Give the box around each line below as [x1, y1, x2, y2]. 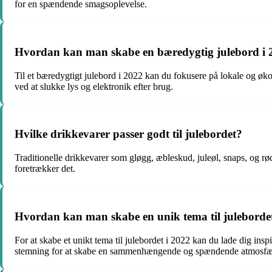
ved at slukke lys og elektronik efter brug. [15, 81, 173, 92]
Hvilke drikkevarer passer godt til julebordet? [15, 127, 242, 141]
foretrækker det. [15, 163, 75, 174]
